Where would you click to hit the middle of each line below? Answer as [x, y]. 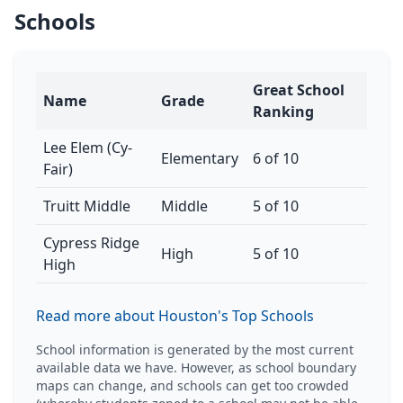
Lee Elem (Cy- [88, 148]
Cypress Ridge [91, 243]
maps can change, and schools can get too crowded [193, 385]
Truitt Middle [87, 206]
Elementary [200, 158]
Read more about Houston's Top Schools [175, 316]
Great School [299, 90]
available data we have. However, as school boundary [196, 367]
